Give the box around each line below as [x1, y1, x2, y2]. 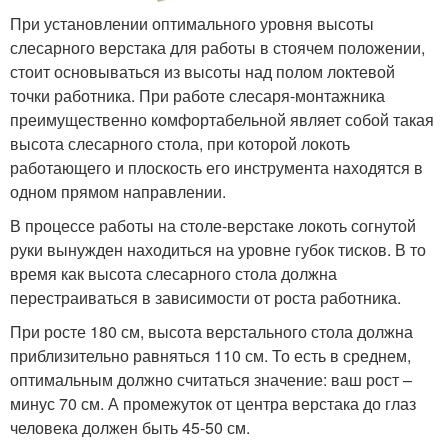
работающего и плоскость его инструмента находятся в [10, 156, 423, 180]
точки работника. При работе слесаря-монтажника [10, 84, 385, 108]
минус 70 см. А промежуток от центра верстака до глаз [10, 392, 416, 416]
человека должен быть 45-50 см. [10, 416, 250, 440]
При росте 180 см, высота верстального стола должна [10, 320, 413, 344]
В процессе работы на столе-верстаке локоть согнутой [10, 214, 416, 238]
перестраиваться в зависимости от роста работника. [10, 286, 401, 310]
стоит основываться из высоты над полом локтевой [10, 60, 395, 84]
